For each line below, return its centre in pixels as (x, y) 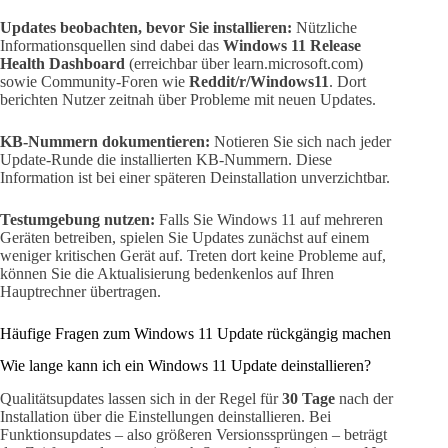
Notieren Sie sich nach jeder (300, 141)
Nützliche (324, 27)
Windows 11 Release (292, 45)
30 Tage (308, 399)
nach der (364, 399)
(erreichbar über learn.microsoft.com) (244, 63)
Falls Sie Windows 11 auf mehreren (269, 219)
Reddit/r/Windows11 (259, 81)
